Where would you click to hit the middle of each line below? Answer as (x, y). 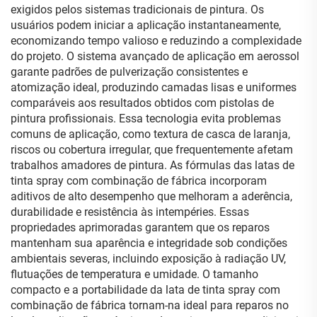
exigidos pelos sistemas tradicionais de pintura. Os (137, 10)
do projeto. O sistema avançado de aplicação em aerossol (155, 56)
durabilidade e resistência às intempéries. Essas (130, 212)
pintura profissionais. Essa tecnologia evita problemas (146, 119)
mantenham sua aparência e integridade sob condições (149, 243)
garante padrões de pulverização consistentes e (129, 72)
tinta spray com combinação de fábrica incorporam (139, 181)
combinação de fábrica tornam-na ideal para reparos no (150, 305)
